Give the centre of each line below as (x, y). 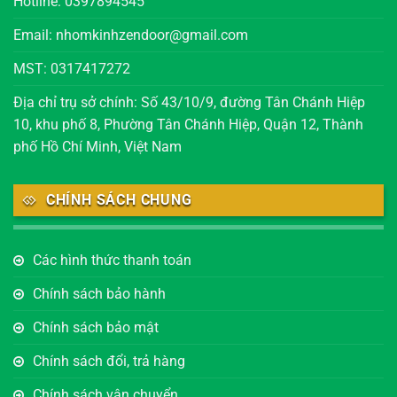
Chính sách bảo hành (99, 294)
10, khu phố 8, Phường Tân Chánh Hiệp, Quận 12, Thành (188, 124)
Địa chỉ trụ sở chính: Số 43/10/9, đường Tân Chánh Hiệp (189, 102)
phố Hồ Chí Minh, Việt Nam (97, 146)
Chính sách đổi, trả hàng (109, 362)
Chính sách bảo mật (96, 328)
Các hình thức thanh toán (112, 261)
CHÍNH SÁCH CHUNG (119, 199)
